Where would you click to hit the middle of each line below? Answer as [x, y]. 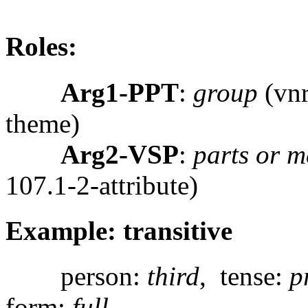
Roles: [41, 47]
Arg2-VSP [120, 154]
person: [76, 276]
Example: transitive [119, 230]
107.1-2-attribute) [102, 185]
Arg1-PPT [120, 92]
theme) [43, 123]
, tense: [244, 276]
